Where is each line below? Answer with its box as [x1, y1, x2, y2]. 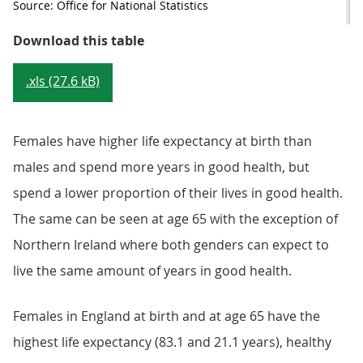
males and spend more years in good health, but [13, 158, 310, 176]
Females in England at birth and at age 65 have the [13, 307, 320, 325]
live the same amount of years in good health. [13, 262, 292, 280]
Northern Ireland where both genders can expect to [13, 236, 329, 254]
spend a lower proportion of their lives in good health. [13, 184, 343, 202]
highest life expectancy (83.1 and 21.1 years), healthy [13, 333, 331, 351]
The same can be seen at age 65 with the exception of [13, 210, 338, 228]
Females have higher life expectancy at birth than [13, 132, 312, 150]
